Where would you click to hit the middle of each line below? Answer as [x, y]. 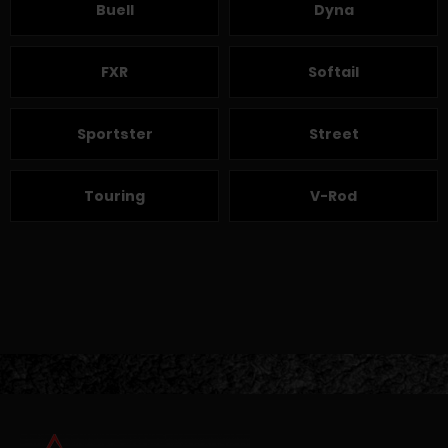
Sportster [114, 134]
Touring [114, 196]
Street [333, 134]
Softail [333, 72]
